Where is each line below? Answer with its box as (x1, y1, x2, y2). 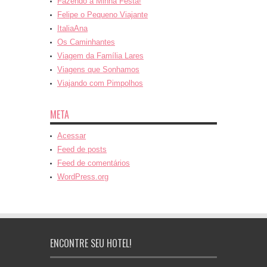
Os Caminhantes (57, 38, 115, 47)
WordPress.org (57, 172, 108, 182)
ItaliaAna (57, 24, 88, 33)
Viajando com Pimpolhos (57, 79, 143, 88)
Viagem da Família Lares (57, 51, 144, 61)
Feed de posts (57, 145, 107, 154)
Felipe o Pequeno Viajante (57, 10, 148, 20)
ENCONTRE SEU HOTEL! (50, 236, 132, 251)
